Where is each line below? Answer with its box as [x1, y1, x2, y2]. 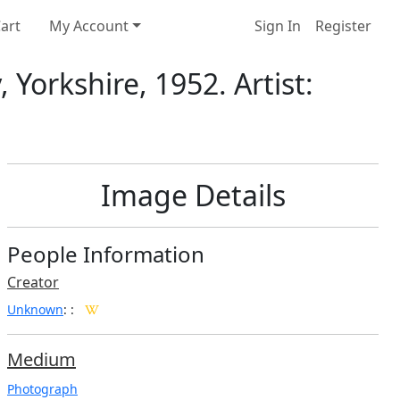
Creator [7, 271, 59, 292]
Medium [7, 346, 76, 371]
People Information [7, 238, 204, 269]
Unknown [7, 300, 63, 318]
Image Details [100, 175, 286, 214]
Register [315, 16, 371, 37]
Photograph [7, 379, 78, 397]
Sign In [254, 16, 301, 37]
